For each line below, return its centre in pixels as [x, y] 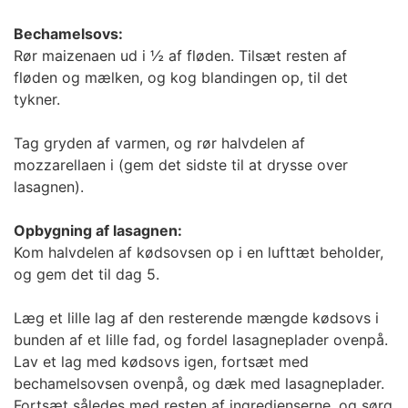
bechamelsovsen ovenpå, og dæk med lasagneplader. [199, 383]
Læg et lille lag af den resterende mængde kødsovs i [196, 317]
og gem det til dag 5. [87, 274]
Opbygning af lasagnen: [98, 230]
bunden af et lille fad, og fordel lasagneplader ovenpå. [201, 339]
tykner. [37, 99]
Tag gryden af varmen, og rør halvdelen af [159, 143]
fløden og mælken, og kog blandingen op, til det [181, 77]
